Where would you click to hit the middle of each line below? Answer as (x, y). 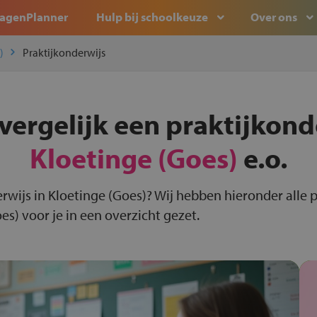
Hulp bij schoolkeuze (152, 17)
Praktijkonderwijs (64, 52)
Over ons (274, 17)
